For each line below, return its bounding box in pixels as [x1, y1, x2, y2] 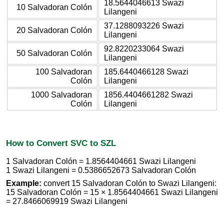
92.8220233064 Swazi [104, 44, 184, 53]
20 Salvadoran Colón [16, 25, 92, 34]
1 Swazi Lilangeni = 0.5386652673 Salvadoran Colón [6, 166, 196, 175]
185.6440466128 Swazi [104, 67, 188, 76]
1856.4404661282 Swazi [104, 90, 193, 99]
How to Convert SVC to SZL [6, 137, 116, 148]
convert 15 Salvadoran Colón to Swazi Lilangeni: [41, 179, 216, 188]
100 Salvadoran [35, 67, 92, 76]
